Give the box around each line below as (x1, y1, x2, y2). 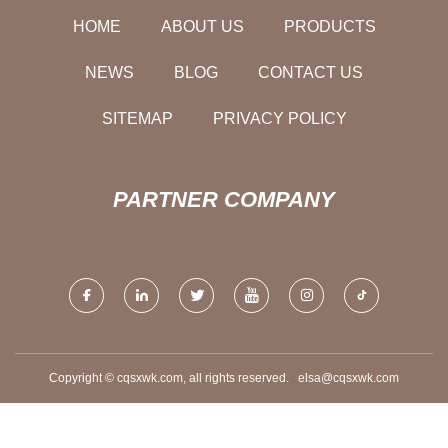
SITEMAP (101, 109, 173, 127)
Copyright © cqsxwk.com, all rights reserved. (49, 370, 298, 385)
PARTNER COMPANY (113, 186, 335, 212)
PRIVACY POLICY (212, 109, 347, 127)
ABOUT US (160, 17, 244, 35)
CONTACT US (258, 63, 363, 81)
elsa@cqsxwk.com (298, 370, 399, 385)
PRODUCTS (283, 17, 376, 35)
